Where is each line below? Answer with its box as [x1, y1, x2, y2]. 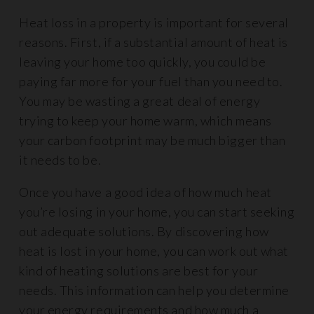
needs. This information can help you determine [19, 282, 289, 298]
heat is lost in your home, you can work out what [19, 243, 289, 259]
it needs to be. [19, 152, 104, 168]
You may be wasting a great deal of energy [19, 93, 261, 109]
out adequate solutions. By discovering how [19, 224, 269, 239]
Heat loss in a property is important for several [19, 15, 289, 30]
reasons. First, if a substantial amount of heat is [19, 34, 289, 50]
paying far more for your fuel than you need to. [19, 74, 283, 89]
